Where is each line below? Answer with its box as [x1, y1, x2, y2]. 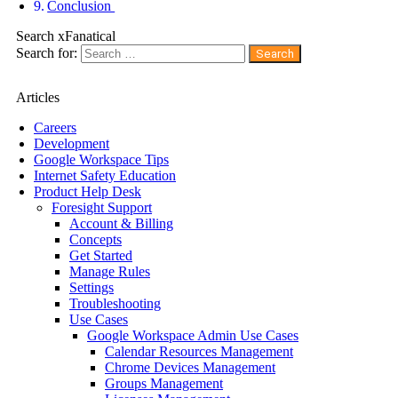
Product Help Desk [34, 183, 141, 199]
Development [34, 135, 109, 151]
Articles [16, 89, 60, 105]
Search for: [16, 44, 77, 60]
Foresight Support [52, 199, 152, 215]
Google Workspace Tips [34, 151, 169, 167]
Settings [69, 279, 114, 295]
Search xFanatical [16, 28, 115, 44]
